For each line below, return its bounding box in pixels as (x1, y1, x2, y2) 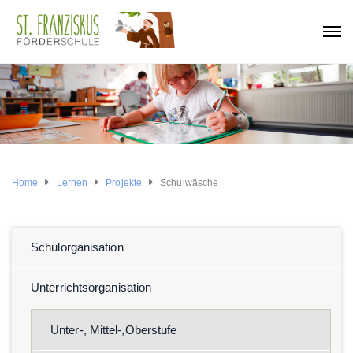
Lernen (56, 177, 88, 188)
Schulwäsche (160, 177, 219, 188)
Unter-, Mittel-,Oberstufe (50, 323, 177, 336)
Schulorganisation (31, 240, 124, 254)
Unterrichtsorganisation (31, 281, 152, 294)
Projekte (106, 177, 143, 188)
